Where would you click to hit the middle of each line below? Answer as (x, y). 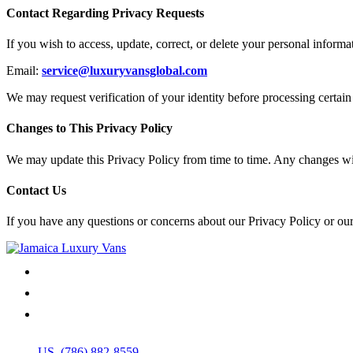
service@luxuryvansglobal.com (124, 71)
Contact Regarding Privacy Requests (105, 13)
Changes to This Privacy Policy (89, 128)
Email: (24, 71)
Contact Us (36, 190)
